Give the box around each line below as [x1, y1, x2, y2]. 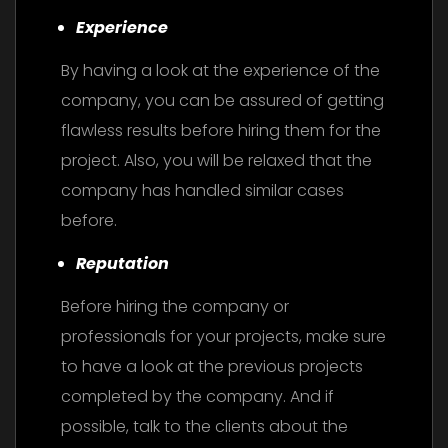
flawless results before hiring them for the [61, 119, 381, 143]
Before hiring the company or [61, 295, 289, 319]
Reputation [76, 252, 169, 276]
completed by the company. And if [61, 385, 334, 409]
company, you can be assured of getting [61, 89, 384, 113]
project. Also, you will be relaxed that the [61, 149, 372, 173]
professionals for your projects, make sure [61, 325, 386, 349]
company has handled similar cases [61, 179, 344, 203]
